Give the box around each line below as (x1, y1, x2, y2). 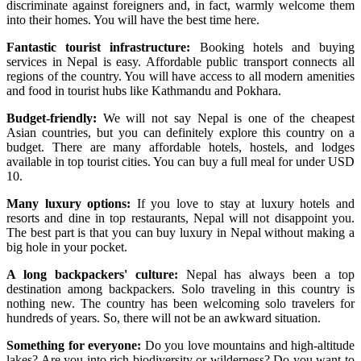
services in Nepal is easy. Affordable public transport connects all (6, 54, 355, 68)
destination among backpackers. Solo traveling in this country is (6, 281, 355, 296)
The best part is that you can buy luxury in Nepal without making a (6, 225, 355, 239)
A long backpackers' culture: (6, 267, 178, 281)
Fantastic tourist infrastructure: (6, 39, 191, 54)
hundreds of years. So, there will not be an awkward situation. (6, 310, 321, 325)
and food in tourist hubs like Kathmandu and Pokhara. (6, 83, 281, 98)
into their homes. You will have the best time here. (6, 12, 259, 27)
